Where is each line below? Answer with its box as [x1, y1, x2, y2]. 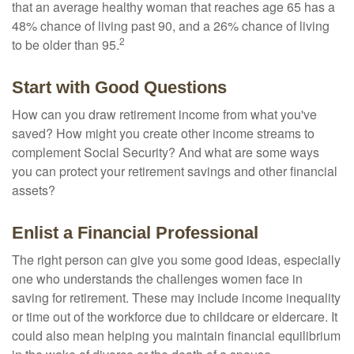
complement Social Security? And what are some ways [12, 143, 319, 161]
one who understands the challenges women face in [12, 269, 303, 288]
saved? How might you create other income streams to [12, 124, 314, 142]
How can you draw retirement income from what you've [12, 105, 317, 123]
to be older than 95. [12, 36, 119, 54]
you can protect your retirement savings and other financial [12, 162, 337, 180]
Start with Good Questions [12, 77, 227, 97]
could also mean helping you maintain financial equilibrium [12, 326, 341, 345]
